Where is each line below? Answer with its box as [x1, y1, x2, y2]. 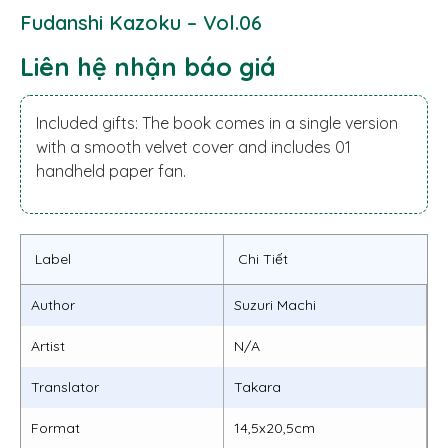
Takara [234, 377, 281, 396]
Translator [31, 377, 99, 396]
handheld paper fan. [36, 161, 186, 182]
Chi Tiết [238, 249, 288, 268]
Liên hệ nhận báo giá [20, 51, 276, 83]
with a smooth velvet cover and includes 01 [36, 137, 351, 158]
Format [31, 418, 80, 437]
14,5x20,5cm [234, 418, 315, 437]
